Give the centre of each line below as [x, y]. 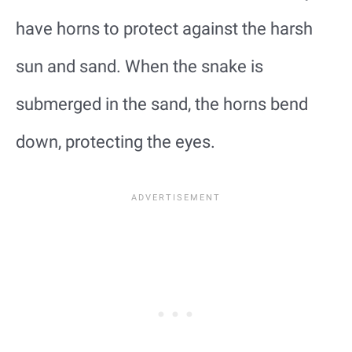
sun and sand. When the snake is [139, 66]
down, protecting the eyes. [115, 141]
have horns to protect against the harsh [164, 28]
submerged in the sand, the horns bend [162, 104]
